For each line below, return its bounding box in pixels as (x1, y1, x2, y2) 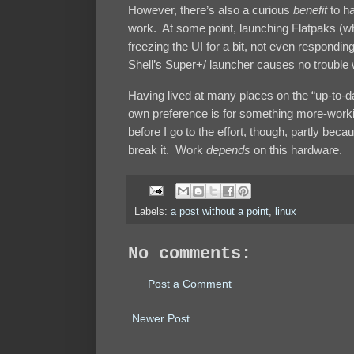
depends (206, 142, 250, 156)
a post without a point (171, 205, 269, 217)
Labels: (134, 205, 171, 217)
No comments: (128, 243, 251, 264)
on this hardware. (250, 142, 342, 156)
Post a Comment (148, 277, 232, 290)
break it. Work (128, 142, 206, 156)
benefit (293, 3, 327, 17)
